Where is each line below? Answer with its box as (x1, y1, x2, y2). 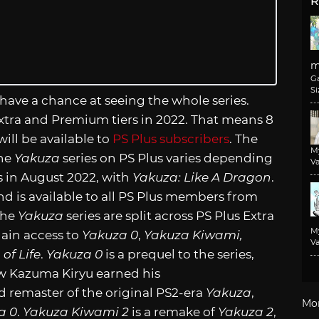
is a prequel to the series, (103, 246, 254, 261)
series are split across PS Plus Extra (66, 208, 274, 223)
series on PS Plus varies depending (60, 150, 273, 165)
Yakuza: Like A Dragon (132, 169, 271, 184)
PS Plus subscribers (110, 131, 229, 146)
